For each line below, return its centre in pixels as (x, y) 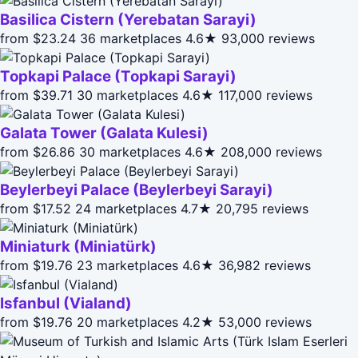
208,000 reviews (271, 151)
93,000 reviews (268, 38)
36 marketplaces (131, 38)
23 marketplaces (127, 265)
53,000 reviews (265, 322)
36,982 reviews (265, 265)
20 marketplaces (127, 322)
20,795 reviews (262, 208)
